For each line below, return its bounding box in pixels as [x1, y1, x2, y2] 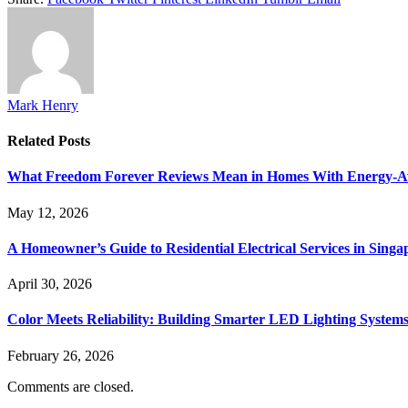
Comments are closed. [7, 378, 134, 394]
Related [7, 133, 58, 149]
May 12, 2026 [7, 204, 88, 220]
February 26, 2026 [7, 347, 114, 363]
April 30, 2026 [7, 276, 92, 292]
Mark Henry [7, 97, 78, 113]
